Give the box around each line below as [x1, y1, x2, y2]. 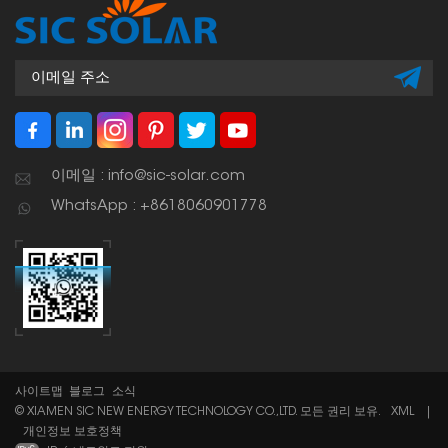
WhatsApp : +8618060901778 [51, 199, 267, 215]
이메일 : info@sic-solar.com [51, 169, 245, 185]
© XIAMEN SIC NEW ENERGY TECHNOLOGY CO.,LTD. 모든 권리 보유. [15, 406, 383, 419]
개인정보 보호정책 [23, 426, 122, 439]
